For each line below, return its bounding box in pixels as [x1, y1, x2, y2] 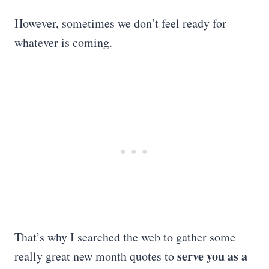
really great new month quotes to [14, 248, 177, 264]
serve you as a [177, 247, 247, 265]
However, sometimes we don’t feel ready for [14, 15, 226, 31]
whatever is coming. [14, 34, 116, 50]
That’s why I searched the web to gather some [14, 229, 235, 245]
